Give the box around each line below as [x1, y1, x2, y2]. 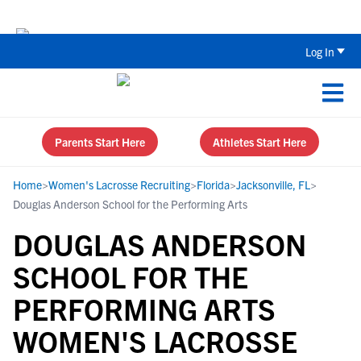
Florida [197, 177, 230, 192]
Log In [305, 44, 334, 59]
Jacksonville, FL [236, 177, 310, 192]
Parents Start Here [55, 135, 145, 149]
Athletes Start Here [213, 135, 306, 149]
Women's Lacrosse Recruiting [48, 177, 190, 192]
